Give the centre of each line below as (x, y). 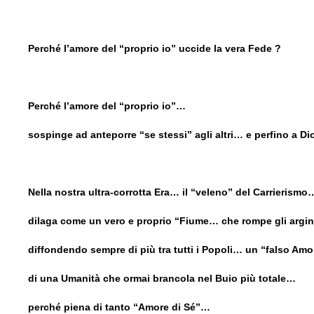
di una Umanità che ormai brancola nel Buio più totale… (162, 278)
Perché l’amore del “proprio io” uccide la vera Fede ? (155, 48)
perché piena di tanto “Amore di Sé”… (119, 307)
